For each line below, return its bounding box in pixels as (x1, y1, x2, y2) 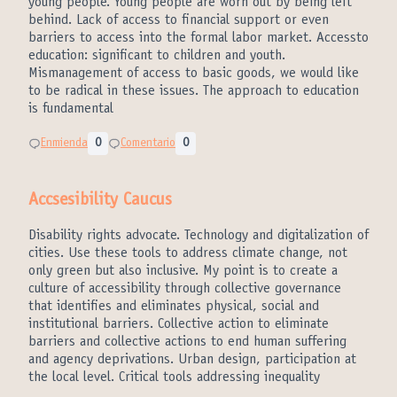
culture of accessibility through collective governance (28, 282, 341, 296)
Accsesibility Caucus (28, 192, 172, 210)
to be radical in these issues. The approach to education (28, 84, 359, 98)
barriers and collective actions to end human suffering (28, 335, 346, 349)
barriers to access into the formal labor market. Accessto (28, 31, 369, 45)
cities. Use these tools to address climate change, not (28, 246, 347, 261)
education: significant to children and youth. (28, 49, 285, 63)
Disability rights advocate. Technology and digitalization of (28, 229, 369, 243)
